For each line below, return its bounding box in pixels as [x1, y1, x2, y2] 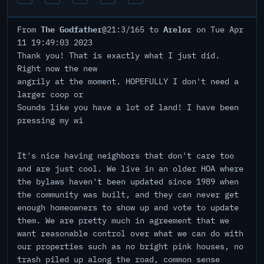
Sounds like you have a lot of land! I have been [17, 102, 239, 113]
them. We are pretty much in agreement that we [17, 215, 229, 226]
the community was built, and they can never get [17, 189, 239, 200]
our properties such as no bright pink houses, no [17, 241, 243, 252]
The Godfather [41, 22, 102, 35]
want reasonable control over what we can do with [17, 228, 243, 239]
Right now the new [17, 63, 97, 74]
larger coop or [17, 89, 83, 100]
